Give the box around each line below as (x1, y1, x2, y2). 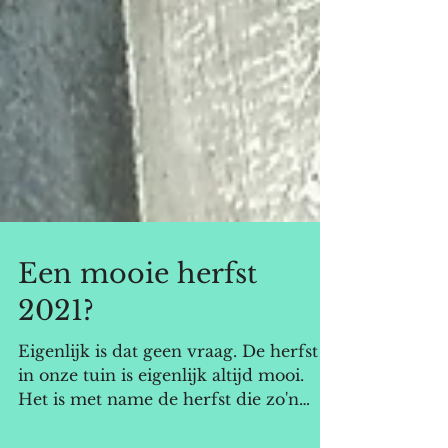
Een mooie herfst (18, 297, 257, 330)
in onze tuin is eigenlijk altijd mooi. (18, 405, 304, 425)
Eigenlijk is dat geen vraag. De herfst (18, 381, 318, 401)
